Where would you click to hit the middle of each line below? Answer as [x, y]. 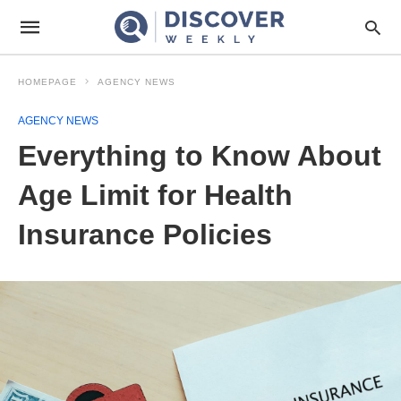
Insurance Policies [145, 235]
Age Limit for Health [155, 195]
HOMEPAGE [47, 82]
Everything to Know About [200, 156]
